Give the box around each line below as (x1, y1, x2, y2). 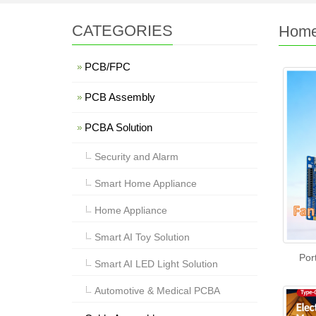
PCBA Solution (85, 121, 152, 133)
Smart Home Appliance (95, 178, 197, 189)
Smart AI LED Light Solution (95, 258, 218, 269)
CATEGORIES (72, 22, 173, 39)
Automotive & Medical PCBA (95, 285, 220, 296)
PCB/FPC (85, 61, 130, 73)
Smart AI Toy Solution (95, 231, 190, 243)
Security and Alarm (95, 151, 178, 162)
